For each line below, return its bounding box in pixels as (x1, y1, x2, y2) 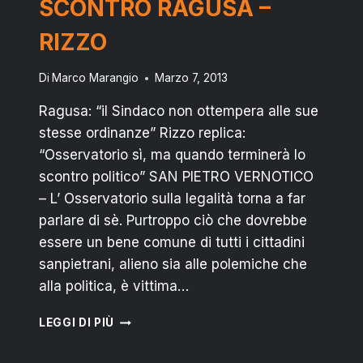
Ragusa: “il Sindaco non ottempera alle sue (39, 103, 318, 120)
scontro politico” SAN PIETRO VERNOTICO (39, 169, 314, 186)
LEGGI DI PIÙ (39, 316, 115, 330)
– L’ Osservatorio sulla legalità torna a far (39, 190, 305, 207)
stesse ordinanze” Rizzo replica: (39, 125, 246, 142)
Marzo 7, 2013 (155, 71, 228, 85)
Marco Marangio (52, 71, 139, 85)
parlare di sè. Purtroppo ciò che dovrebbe (39, 212, 307, 229)
